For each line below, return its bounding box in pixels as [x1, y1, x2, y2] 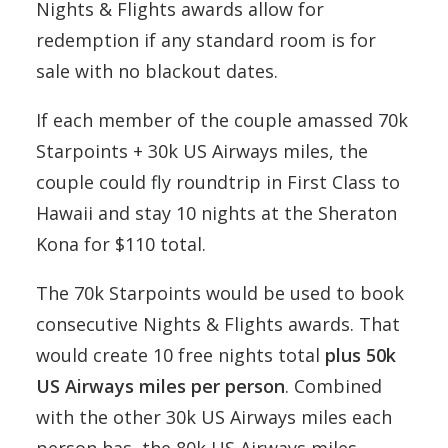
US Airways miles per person [36, 373, 285, 398]
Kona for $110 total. [36, 231, 206, 256]
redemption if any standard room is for [36, 27, 376, 52]
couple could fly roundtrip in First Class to [36, 169, 400, 194]
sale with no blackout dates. [36, 58, 278, 83]
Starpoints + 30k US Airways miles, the [36, 138, 368, 163]
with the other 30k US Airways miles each [36, 404, 392, 429]
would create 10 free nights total [36, 342, 325, 367]
